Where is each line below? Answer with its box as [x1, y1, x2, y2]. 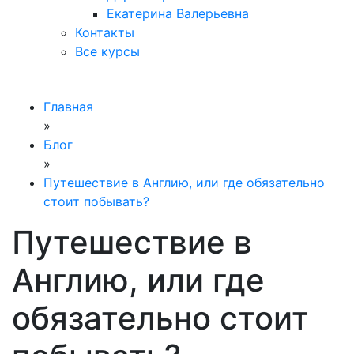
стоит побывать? [43, 194, 149, 210]
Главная [43, 99, 93, 115]
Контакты [75, 24, 134, 41]
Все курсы [75, 43, 140, 60]
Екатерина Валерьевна [107, 6, 249, 22]
